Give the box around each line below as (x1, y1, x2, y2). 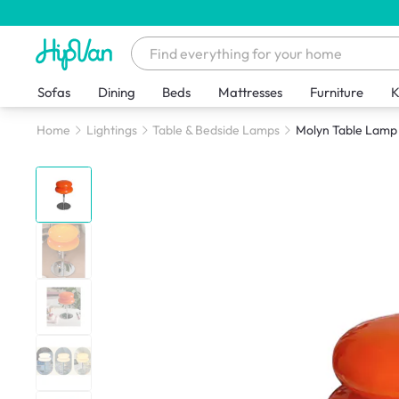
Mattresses (218, 84, 283, 102)
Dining (97, 84, 135, 102)
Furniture (310, 84, 364, 102)
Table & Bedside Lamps (152, 122, 281, 139)
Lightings (85, 122, 137, 139)
